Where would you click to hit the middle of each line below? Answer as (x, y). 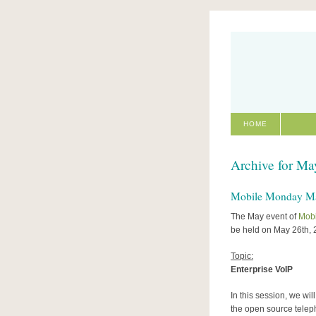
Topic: (242, 256)
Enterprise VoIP (262, 270)
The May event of (265, 217)
